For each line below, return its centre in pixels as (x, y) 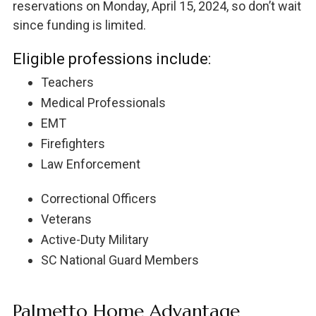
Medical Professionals (103, 102)
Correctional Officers (98, 198)
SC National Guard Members (120, 260)
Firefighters (73, 143)
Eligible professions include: (111, 59)
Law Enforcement (90, 164)
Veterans (66, 219)
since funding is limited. (79, 25)
